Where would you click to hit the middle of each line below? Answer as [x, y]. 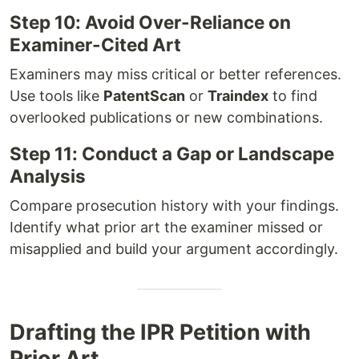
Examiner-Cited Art [95, 44]
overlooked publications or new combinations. [166, 117]
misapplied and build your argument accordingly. [174, 248]
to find [293, 95]
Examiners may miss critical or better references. [175, 74]
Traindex [238, 95]
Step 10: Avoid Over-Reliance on [150, 22]
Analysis [48, 175]
